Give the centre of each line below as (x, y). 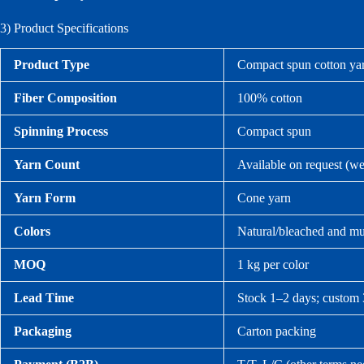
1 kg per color (273, 265)
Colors (32, 232)
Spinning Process (61, 132)
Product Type (52, 65)
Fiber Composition (65, 98)
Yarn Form (45, 198)
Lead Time (44, 298)
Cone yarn (264, 198)
